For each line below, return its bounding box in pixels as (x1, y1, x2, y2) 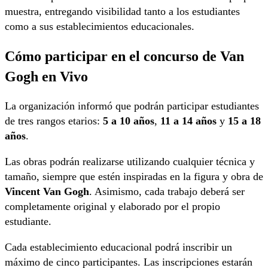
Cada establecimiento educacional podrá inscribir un (5, 241, 232, 254)
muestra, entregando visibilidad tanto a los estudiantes (5, 5, 240, 18)
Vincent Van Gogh (5, 185, 89, 198)
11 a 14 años (160, 115, 217, 127)
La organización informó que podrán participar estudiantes (5, 100, 259, 112)
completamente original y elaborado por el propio (5, 200, 220, 213)
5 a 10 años (103, 115, 154, 127)
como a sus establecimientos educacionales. (5, 20, 194, 33)
